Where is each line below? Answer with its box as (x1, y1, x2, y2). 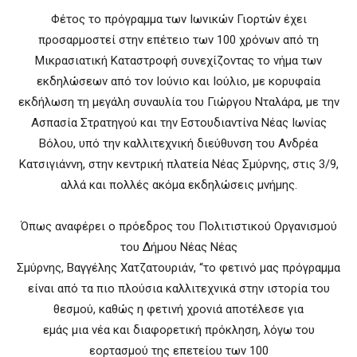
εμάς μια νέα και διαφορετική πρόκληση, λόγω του (42, 323, 315, 338)
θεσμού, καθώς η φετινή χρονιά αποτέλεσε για (53, 302, 304, 317)
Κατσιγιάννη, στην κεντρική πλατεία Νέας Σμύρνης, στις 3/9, (18, 157, 339, 172)
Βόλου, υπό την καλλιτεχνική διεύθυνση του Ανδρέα (39, 136, 318, 151)
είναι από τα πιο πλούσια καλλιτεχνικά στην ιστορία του (27, 281, 330, 296)
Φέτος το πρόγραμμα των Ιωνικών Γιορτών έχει (50, 12, 307, 27)
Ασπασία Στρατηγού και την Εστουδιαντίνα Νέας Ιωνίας (30, 116, 327, 131)
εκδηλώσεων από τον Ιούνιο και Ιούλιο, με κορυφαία (37, 74, 320, 89)
